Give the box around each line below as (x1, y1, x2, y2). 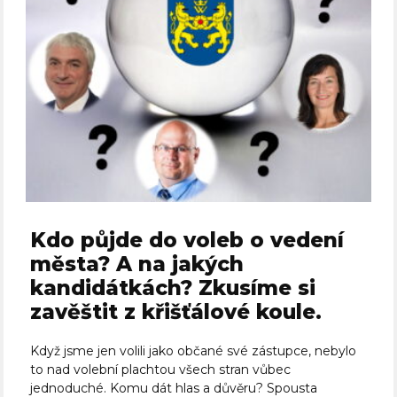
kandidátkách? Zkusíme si (30, 276, 316, 301)
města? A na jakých (30, 252, 245, 277)
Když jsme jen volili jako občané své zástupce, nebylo (30, 343, 357, 360)
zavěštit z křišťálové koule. (30, 300, 323, 325)
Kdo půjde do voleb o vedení (30, 228, 345, 253)
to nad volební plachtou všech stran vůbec (30, 362, 292, 378)
